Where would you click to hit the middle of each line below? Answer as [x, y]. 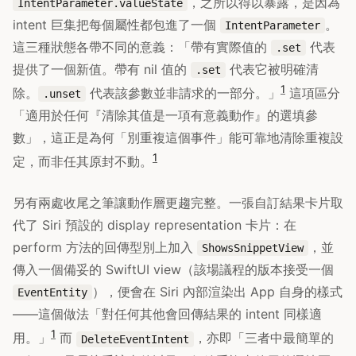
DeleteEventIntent [135, 339]
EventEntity [52, 293]
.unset [62, 94]
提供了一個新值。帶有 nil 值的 [102, 69]
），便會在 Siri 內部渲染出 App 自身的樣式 [217, 292]
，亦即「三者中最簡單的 [264, 338]
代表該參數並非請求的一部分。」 [183, 93]
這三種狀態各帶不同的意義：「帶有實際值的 [142, 46]
